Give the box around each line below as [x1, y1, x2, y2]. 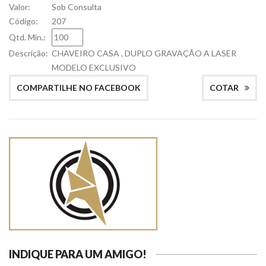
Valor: [9, 1, 30, 12]
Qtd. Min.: [9, 31, 46, 42]
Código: [9, 15, 38, 26]
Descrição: [9, 47, 52, 58]
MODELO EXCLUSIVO [52, 62, 136, 72]
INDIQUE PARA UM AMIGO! [9, 247, 147, 261]
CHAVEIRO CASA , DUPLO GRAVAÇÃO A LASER [52, 47, 236, 58]
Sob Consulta [52, 1, 102, 12]
